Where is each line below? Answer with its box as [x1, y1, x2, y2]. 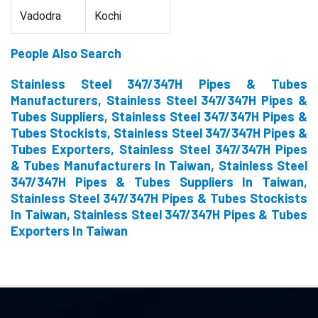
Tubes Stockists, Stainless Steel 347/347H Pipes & [11, 125, 307, 141]
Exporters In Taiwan [11, 223, 128, 238]
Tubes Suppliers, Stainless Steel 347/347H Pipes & [11, 109, 307, 124]
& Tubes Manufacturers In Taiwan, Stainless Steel [11, 158, 307, 173]
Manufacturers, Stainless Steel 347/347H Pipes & [11, 92, 307, 108]
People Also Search [11, 45, 121, 61]
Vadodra [20, 8, 61, 25]
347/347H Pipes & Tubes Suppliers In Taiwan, [11, 174, 307, 190]
